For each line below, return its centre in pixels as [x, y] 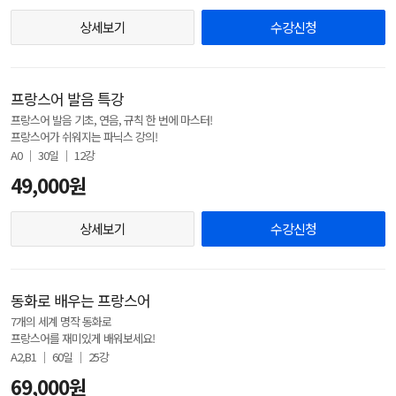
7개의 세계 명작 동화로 [61, 321]
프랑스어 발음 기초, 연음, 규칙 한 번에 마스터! [111, 120]
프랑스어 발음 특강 [67, 99]
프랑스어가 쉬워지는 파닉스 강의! [84, 137]
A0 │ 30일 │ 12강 [53, 155]
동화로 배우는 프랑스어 [80, 300]
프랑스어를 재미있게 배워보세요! [83, 338]
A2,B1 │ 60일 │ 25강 [60, 357]
